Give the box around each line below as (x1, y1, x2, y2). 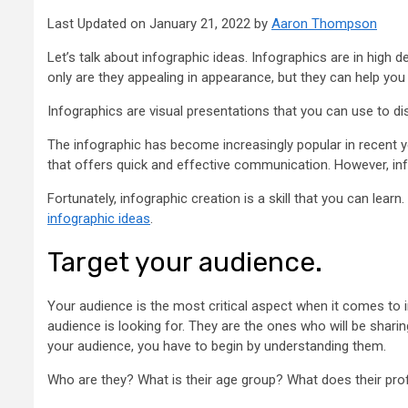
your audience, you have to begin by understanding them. (47, 337, 390, 354)
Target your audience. (47, 245, 322, 279)
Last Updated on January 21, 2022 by (47, 15, 271, 33)
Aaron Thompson (271, 15, 377, 33)
